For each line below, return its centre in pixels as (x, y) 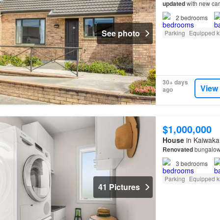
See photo (121, 33)
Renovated (178, 149)
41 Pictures (119, 187)
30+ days (175, 82)
